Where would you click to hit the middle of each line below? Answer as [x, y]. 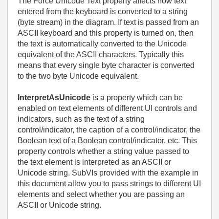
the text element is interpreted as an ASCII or [94, 162]
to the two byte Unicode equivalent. [78, 76]
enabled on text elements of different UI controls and [107, 108]
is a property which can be [137, 98]
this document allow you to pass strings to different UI [109, 184]
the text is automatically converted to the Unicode [102, 44]
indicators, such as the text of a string [81, 119]
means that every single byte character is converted [106, 65]
